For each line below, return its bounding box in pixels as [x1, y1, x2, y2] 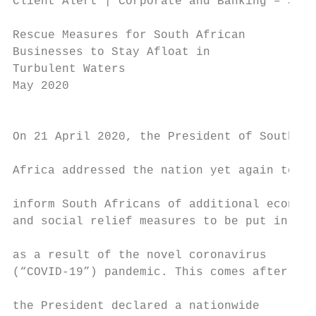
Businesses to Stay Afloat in [13, 46, 210, 59]
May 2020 [13, 80, 69, 92]
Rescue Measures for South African [13, 29, 245, 42]
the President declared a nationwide [13, 300, 260, 312]
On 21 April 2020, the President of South [13, 130, 295, 143]
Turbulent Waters [13, 63, 126, 75]
